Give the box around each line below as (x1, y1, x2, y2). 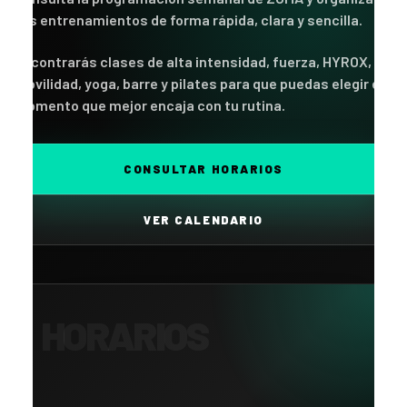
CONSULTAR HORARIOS (123, 162, 284, 177)
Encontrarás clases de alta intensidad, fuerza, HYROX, (15, 53, 372, 71)
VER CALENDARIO (144, 213, 263, 228)
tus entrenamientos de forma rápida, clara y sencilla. (15, 11, 362, 29)
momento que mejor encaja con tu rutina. (15, 96, 285, 114)
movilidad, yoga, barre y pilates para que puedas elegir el (15, 74, 383, 93)
